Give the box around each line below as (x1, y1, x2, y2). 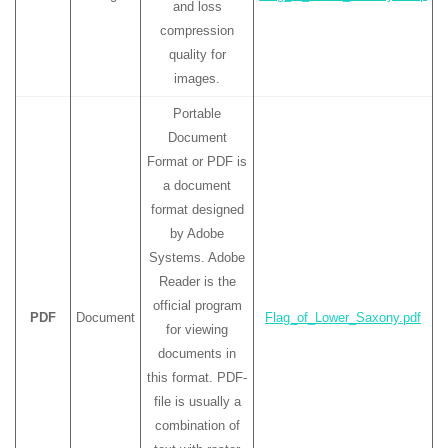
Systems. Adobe (149, 249, 245, 265)
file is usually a (153, 393, 241, 409)
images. (174, 70, 220, 86)
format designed (150, 201, 244, 217)
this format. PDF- (147, 369, 247, 385)
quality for (168, 46, 226, 62)
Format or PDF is (147, 153, 247, 169)
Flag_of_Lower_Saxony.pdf (265, 309, 421, 325)
